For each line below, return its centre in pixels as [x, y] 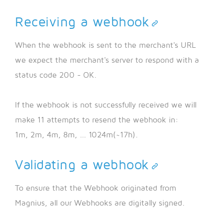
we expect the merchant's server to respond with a [107, 60]
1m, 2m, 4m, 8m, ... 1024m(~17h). [76, 135]
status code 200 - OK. [56, 75]
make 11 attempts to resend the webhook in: [97, 120]
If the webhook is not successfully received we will [106, 105]
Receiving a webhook [82, 22]
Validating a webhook [82, 165]
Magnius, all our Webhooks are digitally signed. [100, 203]
